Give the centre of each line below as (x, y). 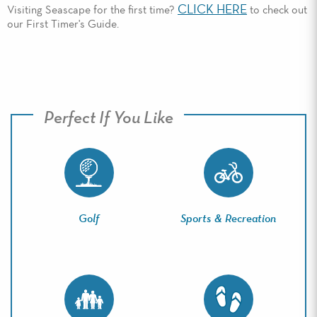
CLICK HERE (212, 10)
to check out (277, 11)
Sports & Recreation (228, 220)
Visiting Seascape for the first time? (92, 11)
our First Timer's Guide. (63, 25)
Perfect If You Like (109, 118)
